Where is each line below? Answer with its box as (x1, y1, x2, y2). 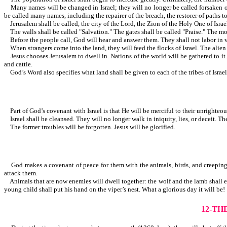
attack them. (4, 169, 117, 177)
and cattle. (4, 60, 113, 68)
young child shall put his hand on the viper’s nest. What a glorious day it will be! (4, 185, 225, 194)
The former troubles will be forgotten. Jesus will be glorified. (4, 123, 175, 131)
